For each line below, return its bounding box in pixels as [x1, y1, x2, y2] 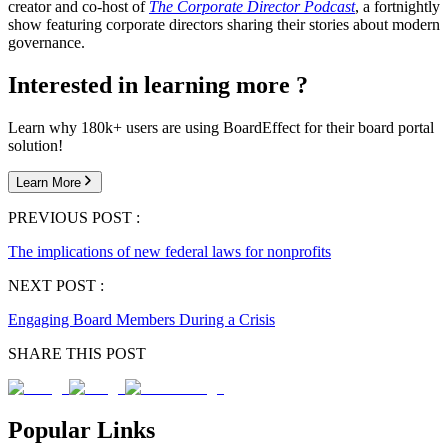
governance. [8, 34, 85, 52]
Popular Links [8, 417, 155, 444]
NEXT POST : [8, 277, 104, 295]
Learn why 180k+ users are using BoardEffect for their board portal [8, 119, 434, 137]
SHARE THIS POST [8, 345, 146, 363]
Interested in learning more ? [8, 72, 308, 99]
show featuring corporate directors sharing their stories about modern [8, 16, 440, 34]
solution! [8, 137, 63, 155]
